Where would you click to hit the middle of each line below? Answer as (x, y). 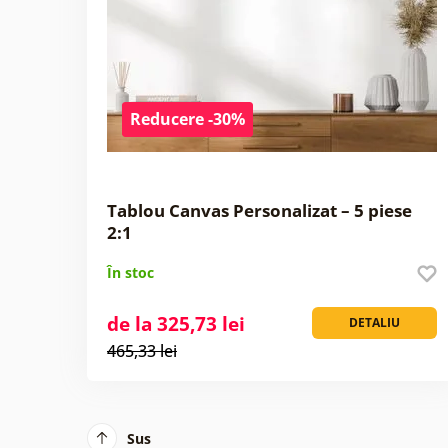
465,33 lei (141, 350)
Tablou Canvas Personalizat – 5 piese (259, 210)
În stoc (130, 272)
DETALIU (374, 322)
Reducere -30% (187, 118)
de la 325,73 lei (175, 323)
